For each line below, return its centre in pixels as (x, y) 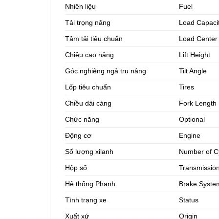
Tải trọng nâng (88, 23)
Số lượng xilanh (89, 152)
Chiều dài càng (88, 103)
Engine (190, 136)
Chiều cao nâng (89, 55)
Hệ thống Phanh (90, 184)
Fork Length (198, 103)
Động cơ (78, 136)
